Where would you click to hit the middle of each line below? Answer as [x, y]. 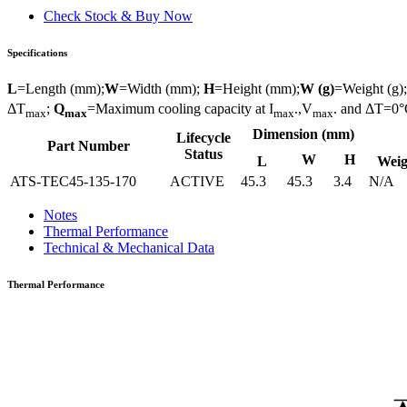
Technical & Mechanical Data [129, 247]
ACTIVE [197, 181]
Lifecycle [203, 137]
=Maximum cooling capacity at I [180, 108]
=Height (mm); [257, 88]
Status [203, 154]
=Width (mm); [161, 88]
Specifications [37, 52]
